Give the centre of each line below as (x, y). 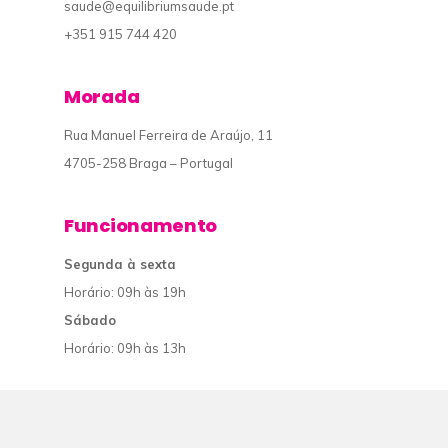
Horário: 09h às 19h (125, 292)
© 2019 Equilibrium (150, 411)
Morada (102, 97)
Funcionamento (141, 226)
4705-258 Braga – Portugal (148, 163)
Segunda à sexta (120, 264)
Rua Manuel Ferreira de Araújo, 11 (168, 135)
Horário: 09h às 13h (125, 348)
